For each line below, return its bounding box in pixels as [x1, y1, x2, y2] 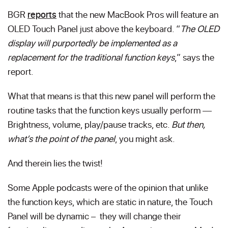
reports [27, 8, 56, 20]
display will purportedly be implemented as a [8, 37, 177, 49]
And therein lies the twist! [8, 157, 103, 169]
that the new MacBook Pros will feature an [56, 8, 218, 20]
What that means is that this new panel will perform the [8, 90, 215, 102]
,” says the [175, 51, 214, 63]
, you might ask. [115, 132, 175, 145]
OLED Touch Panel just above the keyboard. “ [8, 22, 180, 35]
